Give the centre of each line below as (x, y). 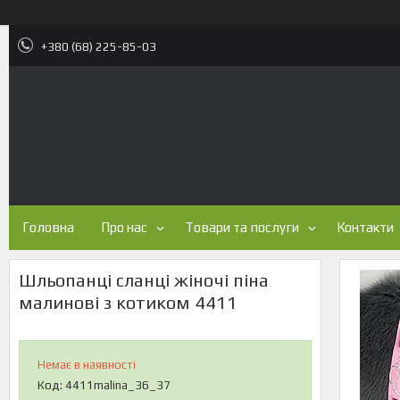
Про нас (124, 227)
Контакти (365, 227)
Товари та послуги (242, 227)
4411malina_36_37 (118, 385)
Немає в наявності (87, 365)
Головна (48, 227)
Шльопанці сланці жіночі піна (144, 280)
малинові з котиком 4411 (128, 302)
